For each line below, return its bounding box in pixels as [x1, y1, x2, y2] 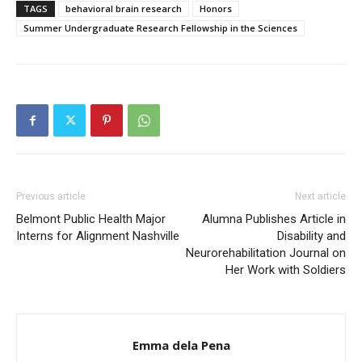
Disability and [277, 229, 346, 244]
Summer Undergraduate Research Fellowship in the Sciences [23, 22, 297, 35]
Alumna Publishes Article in [202, 212, 346, 227]
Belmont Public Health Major [16, 212, 166, 227]
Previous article [16, 191, 86, 203]
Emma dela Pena [132, 337, 230, 354]
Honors [200, 2, 232, 15]
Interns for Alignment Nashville [16, 229, 179, 244]
